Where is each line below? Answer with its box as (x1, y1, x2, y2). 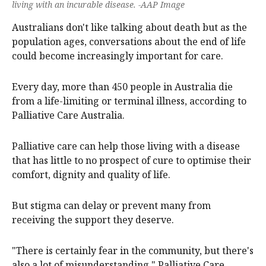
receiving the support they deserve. (12, 213, 174, 227)
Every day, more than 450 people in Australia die (12, 80, 233, 94)
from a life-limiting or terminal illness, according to (12, 94, 246, 108)
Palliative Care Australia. (12, 109, 125, 122)
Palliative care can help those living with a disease (12, 140, 240, 153)
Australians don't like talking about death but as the (12, 21, 247, 34)
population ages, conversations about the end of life (12, 35, 246, 49)
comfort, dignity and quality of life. (12, 168, 170, 182)
